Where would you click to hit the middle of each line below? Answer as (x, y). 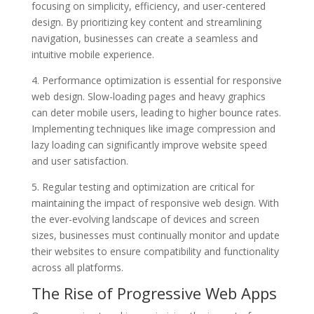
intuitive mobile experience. (93, 54)
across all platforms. (77, 267)
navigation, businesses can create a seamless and (144, 38)
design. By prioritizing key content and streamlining (146, 22)
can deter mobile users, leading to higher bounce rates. (156, 112)
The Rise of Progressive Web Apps (154, 293)
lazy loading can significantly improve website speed (149, 144)
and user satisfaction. (80, 161)
